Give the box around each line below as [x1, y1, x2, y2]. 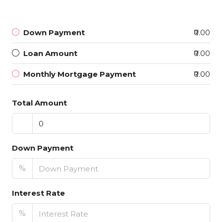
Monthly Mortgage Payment [23, 69, 136, 79]
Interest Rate [12, 188, 65, 198]
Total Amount [12, 98, 67, 108]
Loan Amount [23, 49, 77, 58]
